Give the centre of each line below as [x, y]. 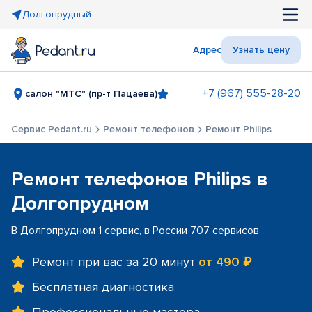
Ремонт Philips [239, 129]
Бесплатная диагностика [103, 287]
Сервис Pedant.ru [52, 129]
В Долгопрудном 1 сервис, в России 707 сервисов [135, 231]
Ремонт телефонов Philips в [140, 179]
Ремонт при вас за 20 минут [115, 262]
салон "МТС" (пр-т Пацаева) [91, 93]
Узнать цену [261, 50]
